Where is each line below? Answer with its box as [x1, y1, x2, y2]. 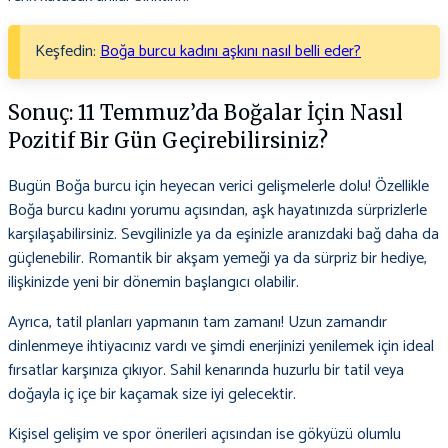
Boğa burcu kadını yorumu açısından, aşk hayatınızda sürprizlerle [8, 197, 427, 225]
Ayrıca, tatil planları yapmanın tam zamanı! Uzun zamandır [8, 309, 387, 337]
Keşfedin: [35, 38, 100, 66]
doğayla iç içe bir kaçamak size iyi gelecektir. [8, 381, 296, 409]
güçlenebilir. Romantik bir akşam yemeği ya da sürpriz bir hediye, [8, 245, 427, 273]
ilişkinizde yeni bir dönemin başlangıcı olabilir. [8, 269, 299, 297]
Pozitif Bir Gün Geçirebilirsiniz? [8, 128, 328, 154]
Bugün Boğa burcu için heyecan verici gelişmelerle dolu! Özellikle [8, 173, 429, 201]
